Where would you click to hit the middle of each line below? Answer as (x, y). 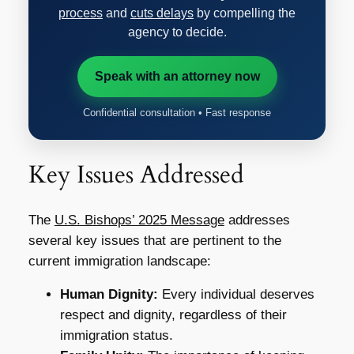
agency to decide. (177, 32)
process (81, 13)
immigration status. (116, 336)
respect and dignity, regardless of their (173, 315)
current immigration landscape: (119, 261)
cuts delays (162, 13)
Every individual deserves (236, 295)
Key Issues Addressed (136, 174)
